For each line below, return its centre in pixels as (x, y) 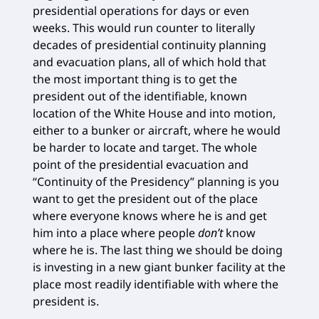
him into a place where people (115, 232)
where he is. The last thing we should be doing (158, 250)
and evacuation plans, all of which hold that (150, 62)
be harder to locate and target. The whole (145, 147)
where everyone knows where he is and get (150, 215)
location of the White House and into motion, (154, 113)
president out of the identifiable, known (140, 96)
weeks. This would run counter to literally (144, 27)
